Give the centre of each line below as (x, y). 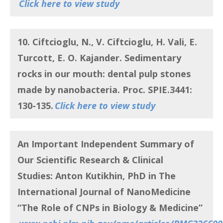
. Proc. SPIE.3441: (155, 89)
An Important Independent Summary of (106, 144)
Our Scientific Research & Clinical (90, 160)
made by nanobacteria (67, 89)
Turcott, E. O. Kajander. (71, 57)
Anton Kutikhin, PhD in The (115, 176)
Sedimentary (153, 57)
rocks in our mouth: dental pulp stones (104, 73)
